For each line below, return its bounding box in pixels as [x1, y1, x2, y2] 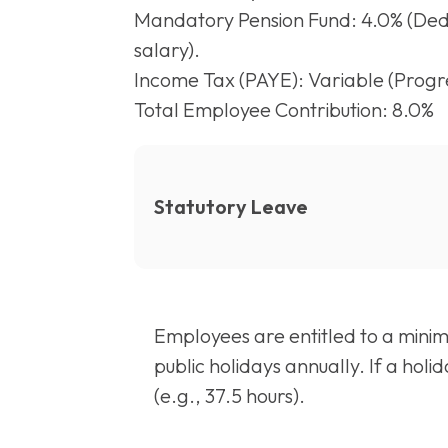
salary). [134, 37, 200, 63]
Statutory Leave [154, 193, 308, 219]
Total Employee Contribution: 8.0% [134, 97, 434, 123]
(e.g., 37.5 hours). [154, 382, 305, 408]
